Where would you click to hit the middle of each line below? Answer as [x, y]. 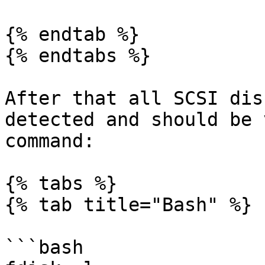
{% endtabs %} [78, 56]
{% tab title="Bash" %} [128, 205]
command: [50, 141]
